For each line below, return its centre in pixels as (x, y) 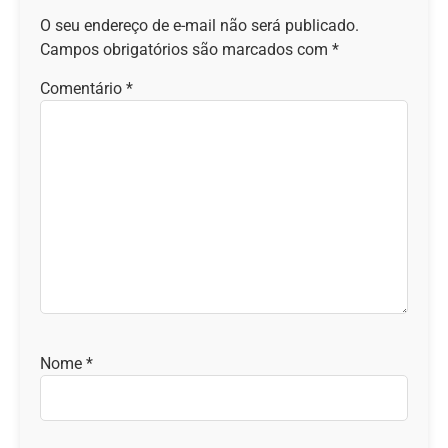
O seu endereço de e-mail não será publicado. (199, 26)
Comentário (83, 89)
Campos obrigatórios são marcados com (186, 50)
